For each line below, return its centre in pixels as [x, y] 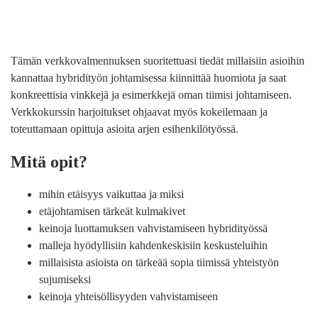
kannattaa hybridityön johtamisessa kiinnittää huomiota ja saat [148, 77]
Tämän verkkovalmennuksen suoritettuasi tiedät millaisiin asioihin [158, 60]
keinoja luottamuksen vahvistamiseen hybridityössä [153, 228]
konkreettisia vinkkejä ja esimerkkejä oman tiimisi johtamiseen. [151, 94]
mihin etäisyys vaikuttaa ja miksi [111, 194]
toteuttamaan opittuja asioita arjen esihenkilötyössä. [125, 128]
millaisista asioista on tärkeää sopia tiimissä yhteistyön [159, 262]
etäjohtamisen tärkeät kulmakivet [112, 211]
